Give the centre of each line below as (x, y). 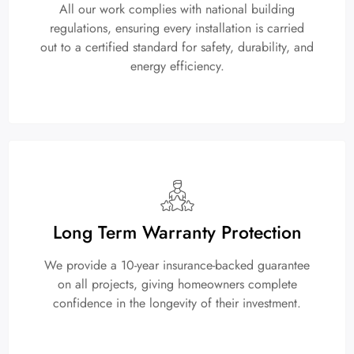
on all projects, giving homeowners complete (177, 284)
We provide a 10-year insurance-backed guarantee (177, 265)
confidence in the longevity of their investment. (177, 303)
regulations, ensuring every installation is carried (177, 28)
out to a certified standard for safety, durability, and (177, 47)
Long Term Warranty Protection (177, 233)
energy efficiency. (177, 66)
